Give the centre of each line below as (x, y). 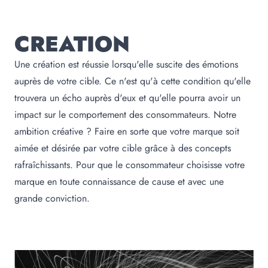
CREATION (72, 44)
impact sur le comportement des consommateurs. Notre (125, 114)
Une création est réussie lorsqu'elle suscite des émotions (126, 64)
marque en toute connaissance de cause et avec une (119, 181)
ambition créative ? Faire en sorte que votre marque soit (127, 131)
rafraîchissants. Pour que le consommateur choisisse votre (130, 165)
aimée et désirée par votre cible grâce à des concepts (123, 148)
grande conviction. (52, 198)
